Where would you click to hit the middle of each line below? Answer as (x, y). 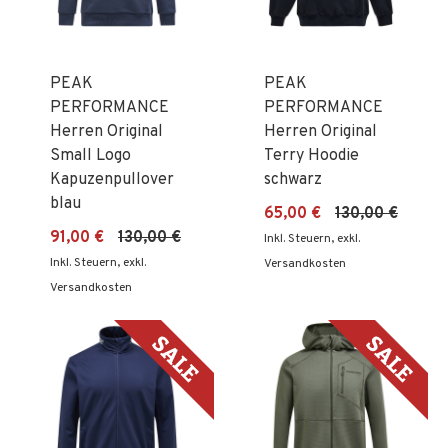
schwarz (293, 179)
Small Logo (90, 155)
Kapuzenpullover (112, 179)
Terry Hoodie (311, 155)
